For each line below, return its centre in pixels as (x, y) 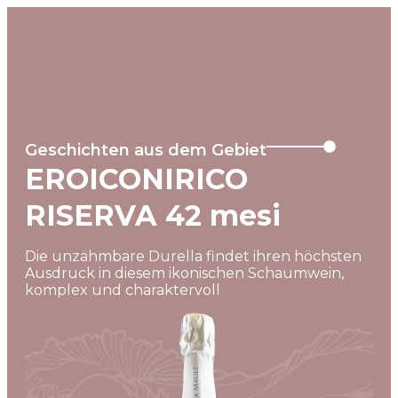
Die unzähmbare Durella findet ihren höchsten (193, 256)
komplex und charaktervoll (123, 290)
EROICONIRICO (136, 179)
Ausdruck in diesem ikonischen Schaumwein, (184, 273)
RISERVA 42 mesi (153, 215)
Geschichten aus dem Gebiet (146, 150)
